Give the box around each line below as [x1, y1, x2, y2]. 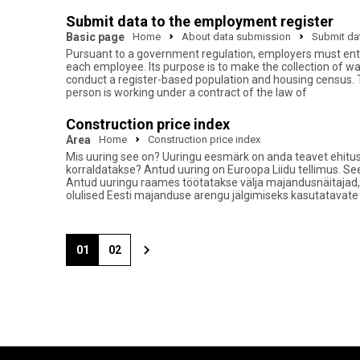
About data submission [182, 31, 291, 43]
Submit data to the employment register [66, 13, 333, 30]
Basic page [66, 31, 125, 43]
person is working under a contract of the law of [66, 86, 307, 99]
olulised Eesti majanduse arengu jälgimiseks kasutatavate [66, 189, 358, 202]
